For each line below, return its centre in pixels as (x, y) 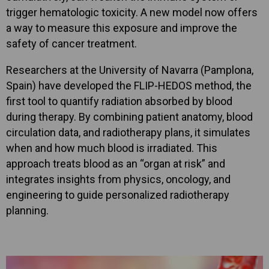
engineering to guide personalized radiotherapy (118, 195)
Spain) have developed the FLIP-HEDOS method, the (129, 86)
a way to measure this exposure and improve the (122, 28)
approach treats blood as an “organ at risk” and (116, 164)
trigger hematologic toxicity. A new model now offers (132, 12)
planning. (27, 210)
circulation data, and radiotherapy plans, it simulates (128, 132)
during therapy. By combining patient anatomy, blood (129, 117)
